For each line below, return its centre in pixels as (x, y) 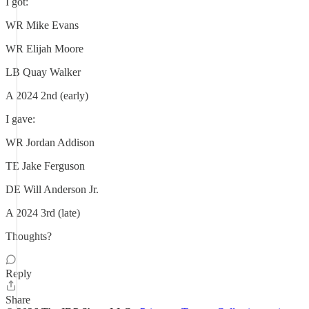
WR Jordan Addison (50, 142)
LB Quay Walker (43, 72)
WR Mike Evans (42, 25)
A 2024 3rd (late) (43, 213)
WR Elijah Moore (44, 49)
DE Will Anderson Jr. (52, 189)
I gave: (20, 119)
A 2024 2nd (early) (47, 96)
